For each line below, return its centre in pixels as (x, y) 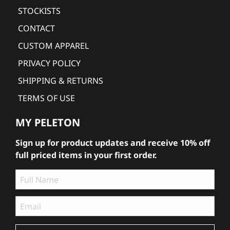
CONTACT (36, 28)
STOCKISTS (39, 11)
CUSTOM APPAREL (53, 46)
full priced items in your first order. (86, 155)
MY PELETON (48, 123)
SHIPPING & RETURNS (61, 81)
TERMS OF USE (46, 98)
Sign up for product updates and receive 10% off (113, 143)
